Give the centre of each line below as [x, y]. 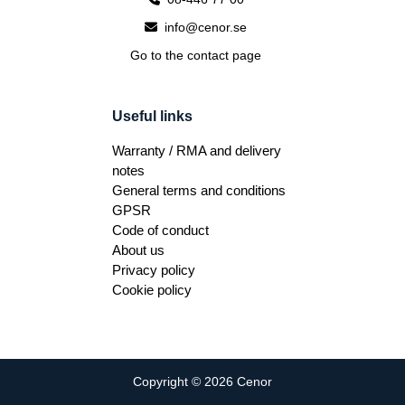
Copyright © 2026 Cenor [202, 382]
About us [138, 250]
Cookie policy [152, 290]
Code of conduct [160, 231]
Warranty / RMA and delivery [197, 151]
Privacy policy [154, 270]
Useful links [152, 117]
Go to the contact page [196, 56]
